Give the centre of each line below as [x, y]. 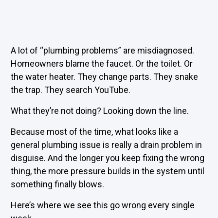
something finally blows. [58, 184]
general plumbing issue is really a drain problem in [107, 145]
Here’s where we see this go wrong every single [103, 205]
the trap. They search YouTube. [71, 90]
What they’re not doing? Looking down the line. [100, 111]
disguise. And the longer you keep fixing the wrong [108, 158]
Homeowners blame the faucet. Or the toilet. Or [102, 64]
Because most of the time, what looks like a [95, 132]
